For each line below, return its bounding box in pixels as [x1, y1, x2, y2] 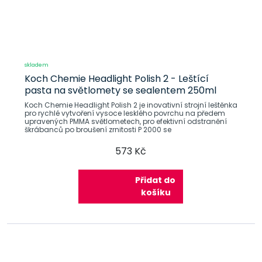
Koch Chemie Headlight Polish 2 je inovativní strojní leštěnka [24, 99, 237, 110]
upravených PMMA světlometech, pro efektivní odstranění [24, 116, 227, 126]
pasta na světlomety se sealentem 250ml [24, 83, 216, 97]
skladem [24, 60, 49, 68]
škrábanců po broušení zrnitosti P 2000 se [24, 124, 171, 135]
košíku [141, 186, 171, 198]
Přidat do [135, 174, 176, 186]
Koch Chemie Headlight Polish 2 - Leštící [24, 71, 209, 85]
